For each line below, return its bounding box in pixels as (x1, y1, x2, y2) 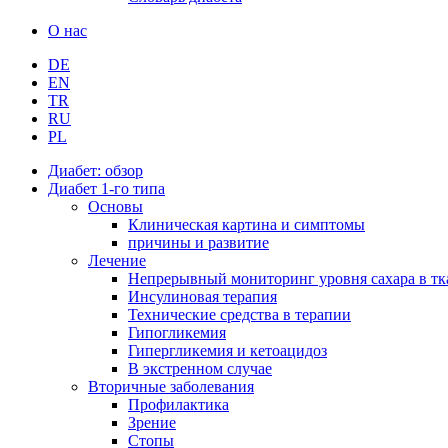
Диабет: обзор (48, 161, 143, 179)
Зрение (128, 413, 176, 431)
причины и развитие (128, 233, 269, 251)
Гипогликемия (128, 323, 226, 341)
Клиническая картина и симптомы (128, 215, 365, 233)
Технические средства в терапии (128, 305, 351, 323)
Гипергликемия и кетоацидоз (128, 341, 327, 359)
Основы (88, 197, 143, 215)
